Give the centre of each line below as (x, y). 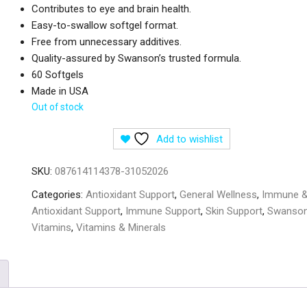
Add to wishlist (189, 139)
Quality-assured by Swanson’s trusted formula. (136, 58)
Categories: (59, 195)
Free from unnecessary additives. (107, 42)
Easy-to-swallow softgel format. (105, 25)
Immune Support (163, 211)
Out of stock (58, 107)
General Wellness (218, 195)
